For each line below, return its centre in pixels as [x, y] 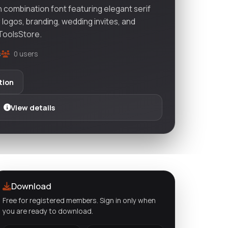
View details [33, 107]
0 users [25, 53]
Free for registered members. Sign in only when [79, 200]
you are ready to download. [48, 211]
